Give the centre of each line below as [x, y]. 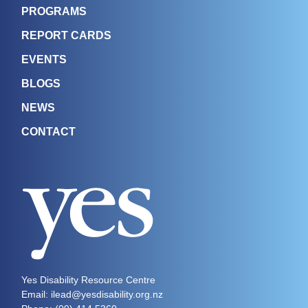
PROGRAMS [54, 12]
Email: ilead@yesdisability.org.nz [92, 295]
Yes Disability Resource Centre [89, 280]
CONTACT [49, 132]
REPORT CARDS [67, 36]
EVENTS [44, 60]
